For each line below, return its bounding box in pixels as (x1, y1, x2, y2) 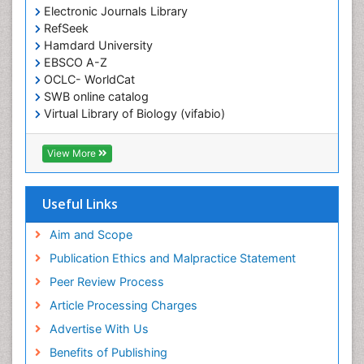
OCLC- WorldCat (41, 72, 135, 87)
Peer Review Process (49, 275, 164, 289)
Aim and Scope (49, 227, 132, 242)
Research (35, 158, 86, 172)
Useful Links (42, 195, 118, 214)
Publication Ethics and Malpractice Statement (49, 251, 296, 266)
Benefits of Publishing (49, 345, 167, 360)
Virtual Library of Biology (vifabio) (41, 106, 225, 121)
